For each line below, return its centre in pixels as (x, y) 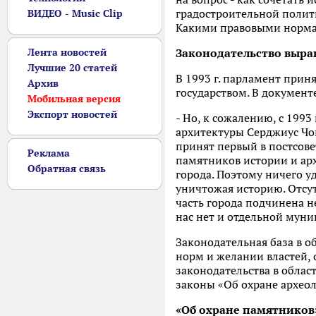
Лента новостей (67, 52)
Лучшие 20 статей (72, 68)
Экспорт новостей (72, 114)
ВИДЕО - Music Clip (75, 13)
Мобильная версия (74, 99)
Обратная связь (67, 169)
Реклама (49, 153)
